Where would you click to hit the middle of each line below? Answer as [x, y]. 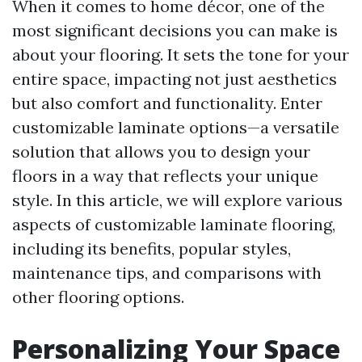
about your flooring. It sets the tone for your [181, 55]
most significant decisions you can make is [175, 30]
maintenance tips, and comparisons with [167, 273]
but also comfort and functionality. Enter [167, 103]
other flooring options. [98, 297]
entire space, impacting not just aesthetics [175, 79]
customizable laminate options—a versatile [176, 127]
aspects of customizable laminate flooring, [174, 224]
